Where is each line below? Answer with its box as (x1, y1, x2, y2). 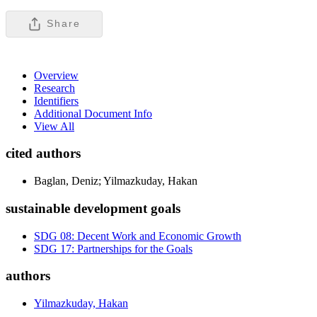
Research (34, 81, 75, 94)
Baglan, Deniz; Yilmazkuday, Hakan (34, 175, 197, 188)
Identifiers (34, 94, 79, 107)
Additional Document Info (34, 107, 152, 120)
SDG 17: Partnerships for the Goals (34, 242, 192, 255)
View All (34, 120, 74, 132)
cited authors (6, 146, 81, 161)
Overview (34, 69, 79, 81)
